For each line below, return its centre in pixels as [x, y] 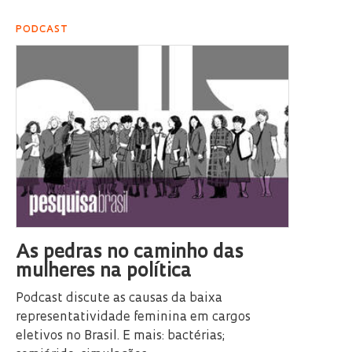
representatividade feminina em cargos [133, 317]
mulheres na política [104, 271]
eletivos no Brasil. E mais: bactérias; [120, 336]
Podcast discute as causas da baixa [119, 298]
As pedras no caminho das [130, 253]
